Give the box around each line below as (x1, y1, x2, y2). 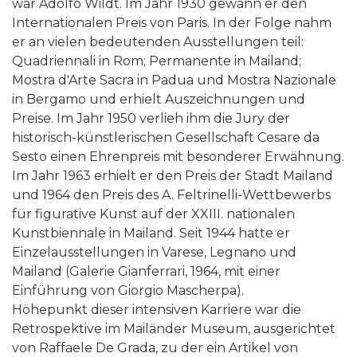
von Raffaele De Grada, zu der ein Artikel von (12, 339, 298, 355)
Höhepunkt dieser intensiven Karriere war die (12, 301, 301, 317)
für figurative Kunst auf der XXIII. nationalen (12, 206, 295, 222)
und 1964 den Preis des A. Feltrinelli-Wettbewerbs (12, 186, 331, 202)
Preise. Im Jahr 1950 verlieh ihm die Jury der (12, 110, 290, 126)
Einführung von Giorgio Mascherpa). (12, 282, 244, 298)
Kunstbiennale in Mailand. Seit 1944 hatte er (12, 225, 290, 241)
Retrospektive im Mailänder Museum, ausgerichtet (12, 320, 335, 336)
